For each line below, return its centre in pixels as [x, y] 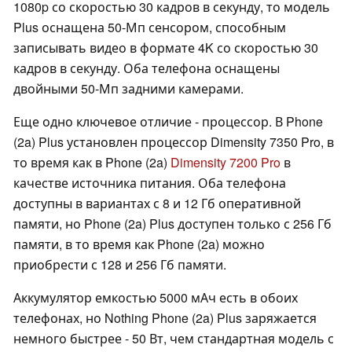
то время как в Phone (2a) [92, 163]
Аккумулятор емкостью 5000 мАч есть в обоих [156, 298]
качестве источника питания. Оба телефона [150, 183]
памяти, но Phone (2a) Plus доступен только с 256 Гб [172, 224]
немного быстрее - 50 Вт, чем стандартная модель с [174, 339]
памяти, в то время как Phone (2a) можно [139, 244]
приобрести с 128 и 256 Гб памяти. [120, 265]
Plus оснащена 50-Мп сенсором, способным [150, 27]
